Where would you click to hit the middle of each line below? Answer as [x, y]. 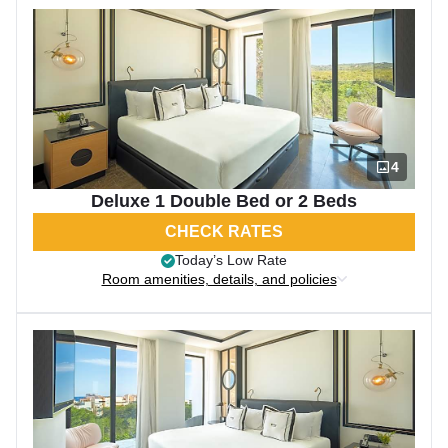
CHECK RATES [224, 231]
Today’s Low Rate [231, 260]
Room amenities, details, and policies [219, 279]
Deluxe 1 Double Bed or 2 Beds [224, 201]
